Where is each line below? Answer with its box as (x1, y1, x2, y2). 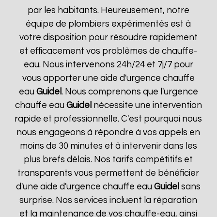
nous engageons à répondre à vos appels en (16, 128, 201, 137)
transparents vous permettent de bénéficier (17, 169, 200, 178)
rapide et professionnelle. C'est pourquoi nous (15, 114, 202, 124)
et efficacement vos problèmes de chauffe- (19, 46, 198, 56)
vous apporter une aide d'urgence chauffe (22, 74, 195, 83)
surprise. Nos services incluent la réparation (19, 196, 198, 205)
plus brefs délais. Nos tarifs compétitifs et (24, 155, 193, 164)
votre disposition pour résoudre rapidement (19, 33, 198, 42)
